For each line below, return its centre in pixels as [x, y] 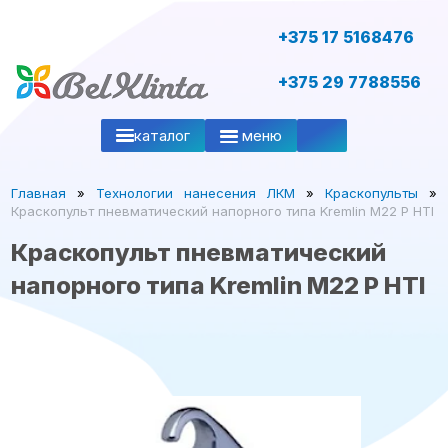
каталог [162, 135]
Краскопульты [372, 192]
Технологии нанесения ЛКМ [195, 192]
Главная [39, 192]
